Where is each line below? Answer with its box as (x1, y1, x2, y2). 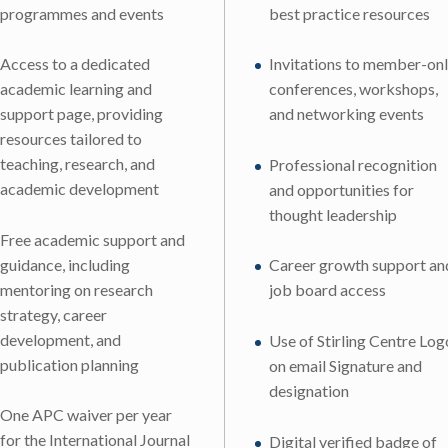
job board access (269, 280, 386, 300)
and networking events (269, 104, 424, 124)
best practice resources (269, 3, 430, 23)
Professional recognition (269, 154, 437, 174)
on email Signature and (269, 355, 422, 375)
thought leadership (269, 204, 397, 224)
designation (269, 380, 349, 400)
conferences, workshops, (269, 79, 438, 99)
